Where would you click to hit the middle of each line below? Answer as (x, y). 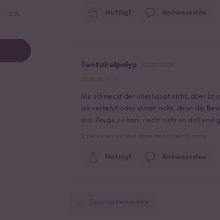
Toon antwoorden (119, 202)
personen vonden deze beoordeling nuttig (146, 136)
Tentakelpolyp (109, 66)
